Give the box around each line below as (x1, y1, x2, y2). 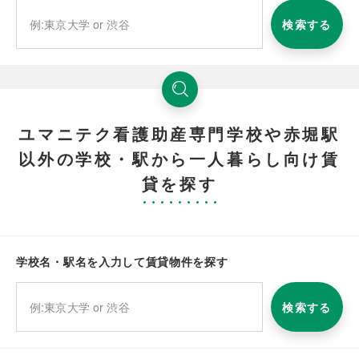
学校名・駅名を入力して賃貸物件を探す (16, 252, 228, 269)
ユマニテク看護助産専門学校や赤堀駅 (18, 121, 341, 145)
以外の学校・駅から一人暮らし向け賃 (18, 146, 341, 170)
